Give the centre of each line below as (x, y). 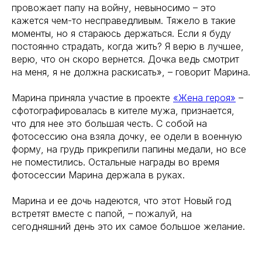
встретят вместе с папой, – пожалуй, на (102, 213)
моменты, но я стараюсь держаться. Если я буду (121, 33)
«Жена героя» (204, 98)
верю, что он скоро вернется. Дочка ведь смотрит (125, 59)
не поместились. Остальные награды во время (116, 162)
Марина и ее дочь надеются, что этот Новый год (121, 201)
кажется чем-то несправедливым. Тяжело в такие (124, 20)
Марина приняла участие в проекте (92, 98)
